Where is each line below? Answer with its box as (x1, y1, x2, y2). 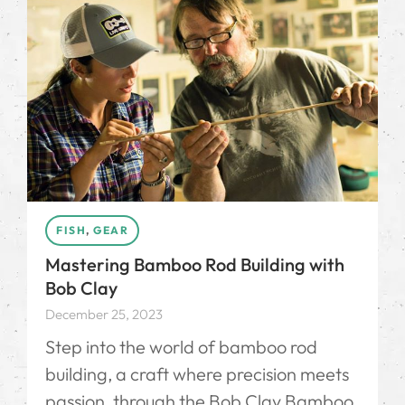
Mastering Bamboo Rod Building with (45, 252, 344, 276)
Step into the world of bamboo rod (45, 334, 317, 358)
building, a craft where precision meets (45, 362, 349, 385)
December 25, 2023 (45, 305, 163, 323)
